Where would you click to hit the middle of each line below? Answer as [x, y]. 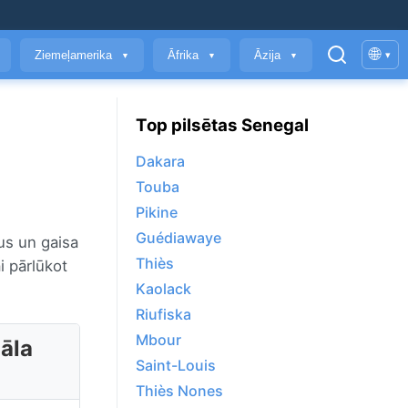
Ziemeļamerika [75, 55]
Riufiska [163, 315]
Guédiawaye [178, 238]
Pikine [157, 213]
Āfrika [185, 55]
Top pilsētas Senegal [222, 125]
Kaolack [163, 289]
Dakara [160, 162]
